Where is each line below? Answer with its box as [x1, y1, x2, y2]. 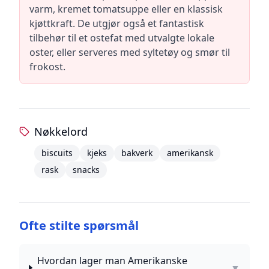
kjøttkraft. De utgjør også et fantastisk [29, 17, 204, 30]
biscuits [41, 147, 73, 159]
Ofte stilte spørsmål [19, 217, 139, 234]
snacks [72, 164, 100, 175]
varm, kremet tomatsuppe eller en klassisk [29, 2, 223, 16]
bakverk [121, 147, 153, 159]
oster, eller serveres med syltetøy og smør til [29, 46, 230, 59]
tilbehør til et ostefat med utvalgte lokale [29, 31, 214, 44]
